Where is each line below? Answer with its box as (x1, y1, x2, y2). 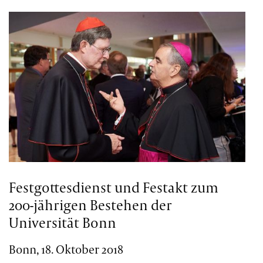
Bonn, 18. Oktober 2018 (9, 241, 124, 257)
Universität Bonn (9, 213, 117, 232)
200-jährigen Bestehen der (9, 195, 173, 215)
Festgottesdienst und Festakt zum (9, 178, 219, 197)
